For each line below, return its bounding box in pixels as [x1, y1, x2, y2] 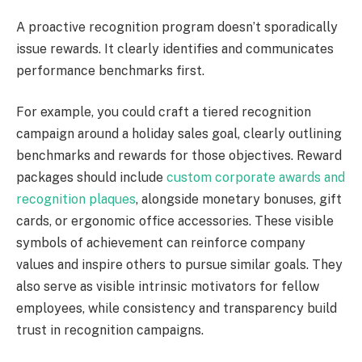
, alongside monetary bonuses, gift [136, 192, 342, 208]
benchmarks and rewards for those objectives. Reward [16, 148, 342, 164]
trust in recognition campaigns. [16, 322, 204, 339]
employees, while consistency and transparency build [16, 301, 337, 317]
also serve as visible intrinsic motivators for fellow [16, 279, 319, 295]
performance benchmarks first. [16, 62, 204, 78]
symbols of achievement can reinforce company [16, 235, 305, 251]
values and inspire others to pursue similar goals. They [16, 257, 343, 273]
